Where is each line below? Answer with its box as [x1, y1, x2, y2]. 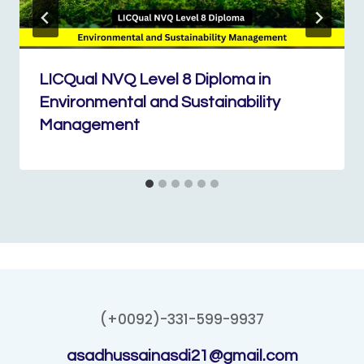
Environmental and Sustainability [39, 94, 280, 110]
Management [39, 117, 140, 133]
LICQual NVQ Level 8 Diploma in [39, 71, 271, 88]
